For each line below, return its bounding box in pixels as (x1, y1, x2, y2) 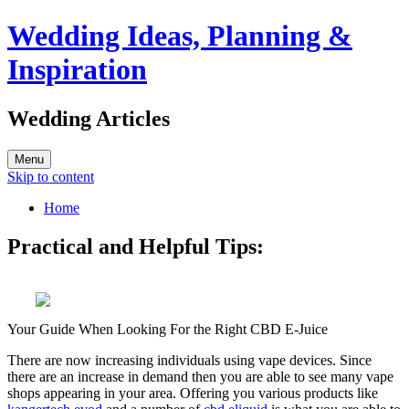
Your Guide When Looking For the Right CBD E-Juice (7, 320, 328, 337)
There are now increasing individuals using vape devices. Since (7, 351, 372, 368)
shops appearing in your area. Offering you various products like (7, 384, 378, 401)
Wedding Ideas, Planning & (7, 19, 352, 53)
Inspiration (7, 53, 147, 87)
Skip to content (7, 168, 94, 184)
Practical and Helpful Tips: (7, 234, 264, 258)
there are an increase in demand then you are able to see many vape (7, 368, 393, 384)
